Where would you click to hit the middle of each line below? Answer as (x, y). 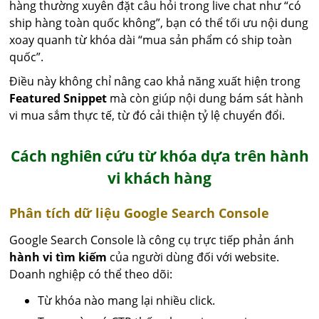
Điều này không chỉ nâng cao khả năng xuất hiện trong (155, 82)
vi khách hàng (159, 178)
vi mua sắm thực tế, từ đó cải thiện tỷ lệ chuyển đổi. (147, 116)
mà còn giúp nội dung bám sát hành (205, 99)
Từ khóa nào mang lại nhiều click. (127, 301)
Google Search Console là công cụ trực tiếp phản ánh (152, 240)
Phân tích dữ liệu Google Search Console (140, 213)
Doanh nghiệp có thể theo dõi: (91, 274)
